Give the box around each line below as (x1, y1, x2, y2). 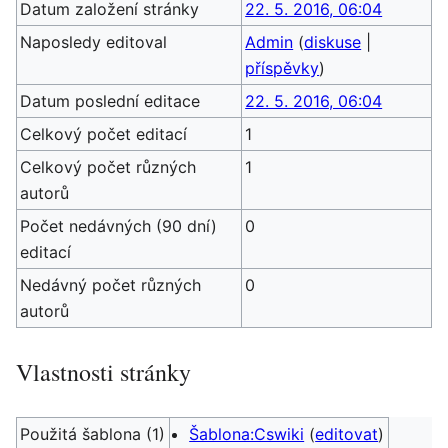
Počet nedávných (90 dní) (20, 216, 218, 236)
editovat (315, 424, 379, 444)
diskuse (304, 32, 362, 52)
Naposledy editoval (20, 32, 168, 52)
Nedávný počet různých (20, 275, 202, 295)
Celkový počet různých (20, 157, 197, 177)
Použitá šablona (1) (20, 424, 166, 444)
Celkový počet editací (20, 124, 188, 144)
